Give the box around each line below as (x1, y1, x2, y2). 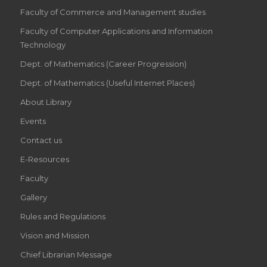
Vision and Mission (20, 231, 89, 241)
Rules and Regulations (20, 212, 105, 222)
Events (20, 116, 46, 126)
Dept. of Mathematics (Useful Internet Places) (20, 78, 195, 88)
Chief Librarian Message (20, 250, 112, 260)
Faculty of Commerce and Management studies (20, 7, 206, 17)
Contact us (20, 135, 62, 145)
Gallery (20, 193, 47, 203)
